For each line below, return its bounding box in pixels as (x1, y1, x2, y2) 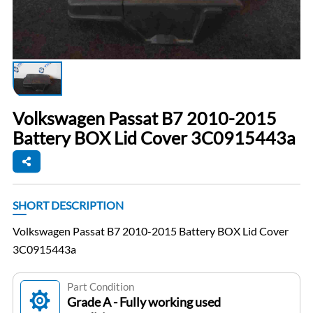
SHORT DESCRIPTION (12, 198, 124, 212)
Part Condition (66, 280, 134, 293)
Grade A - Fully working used (66, 294, 221, 310)
